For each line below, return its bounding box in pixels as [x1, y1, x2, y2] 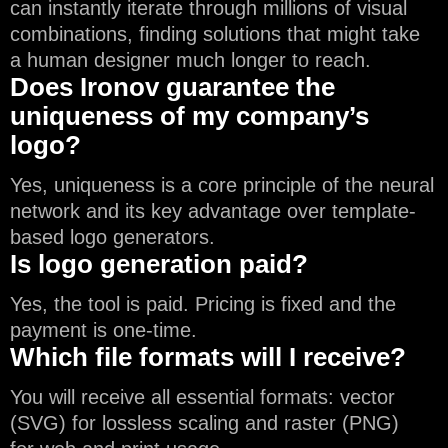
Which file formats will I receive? [10, 342, 406, 373]
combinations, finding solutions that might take [10, 23, 420, 46]
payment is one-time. [10, 319, 197, 342]
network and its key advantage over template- [10, 200, 416, 223]
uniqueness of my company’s [10, 101, 369, 132]
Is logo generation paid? [10, 249, 308, 280]
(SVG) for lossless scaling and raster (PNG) [10, 412, 399, 435]
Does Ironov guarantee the [10, 72, 335, 103]
